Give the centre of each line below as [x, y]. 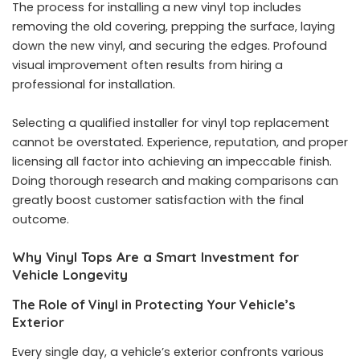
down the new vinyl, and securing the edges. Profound [170, 46]
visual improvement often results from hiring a [147, 65]
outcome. [41, 220]
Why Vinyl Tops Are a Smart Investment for [155, 257]
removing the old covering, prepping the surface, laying [174, 27]
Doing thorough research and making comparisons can [175, 181]
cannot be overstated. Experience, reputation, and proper [180, 143]
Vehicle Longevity [70, 275]
